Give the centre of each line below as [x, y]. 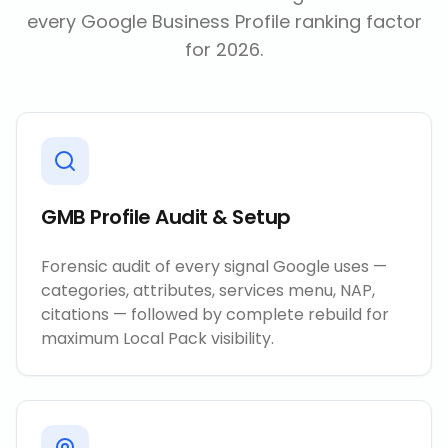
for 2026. [224, 49]
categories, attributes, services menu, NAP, [208, 290]
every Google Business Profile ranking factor [224, 21]
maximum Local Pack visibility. [157, 338]
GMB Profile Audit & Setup [166, 217]
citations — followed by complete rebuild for [215, 314]
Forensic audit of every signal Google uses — [214, 266]
